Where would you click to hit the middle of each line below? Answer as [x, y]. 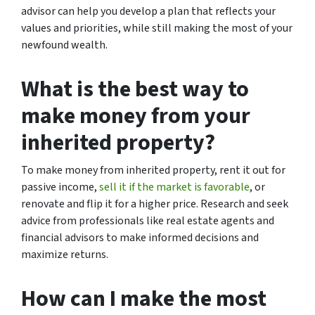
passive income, [60, 187]
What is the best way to [135, 89]
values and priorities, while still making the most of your [157, 28]
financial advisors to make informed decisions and [140, 237]
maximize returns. [65, 254]
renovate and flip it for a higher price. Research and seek [155, 204]
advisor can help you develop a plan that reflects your [148, 11]
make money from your [136, 116]
